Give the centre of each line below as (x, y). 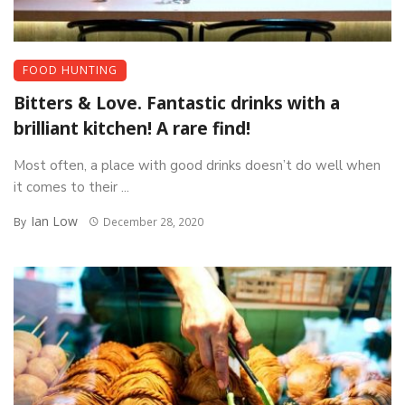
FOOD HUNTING (70, 70)
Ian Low (54, 221)
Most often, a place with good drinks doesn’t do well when (197, 165)
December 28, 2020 (153, 221)
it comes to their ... (71, 187)
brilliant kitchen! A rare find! (132, 128)
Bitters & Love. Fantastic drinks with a (177, 103)
